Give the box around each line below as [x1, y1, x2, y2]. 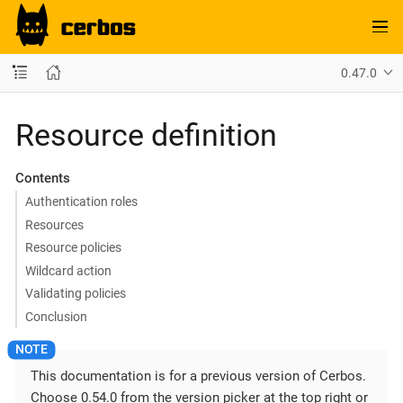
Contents [14, 169, 70, 186]
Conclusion [24, 309, 87, 324]
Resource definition [15, 116, 277, 153]
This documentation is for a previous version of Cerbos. [31, 367, 366, 384]
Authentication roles [24, 194, 138, 209]
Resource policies [24, 240, 121, 255]
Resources [24, 217, 84, 232]
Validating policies [24, 286, 126, 300]
